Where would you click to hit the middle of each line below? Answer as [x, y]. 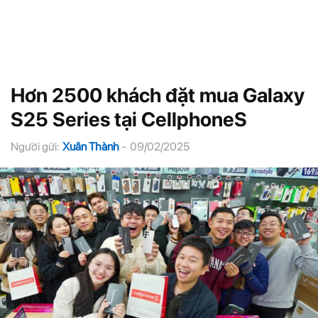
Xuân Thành [91, 147]
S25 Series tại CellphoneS [129, 119]
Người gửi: [35, 147]
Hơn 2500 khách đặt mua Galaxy [158, 95]
